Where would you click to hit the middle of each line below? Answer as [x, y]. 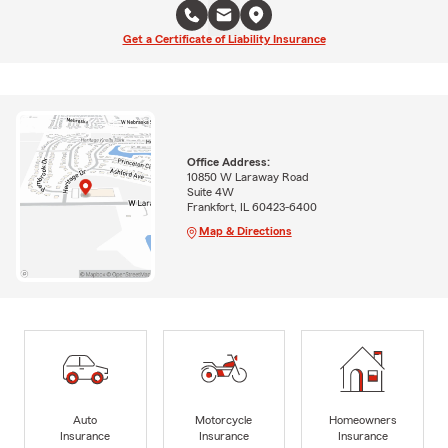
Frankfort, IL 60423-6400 [251, 207]
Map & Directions [245, 231]
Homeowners [362, 419]
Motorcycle [224, 419]
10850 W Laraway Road [247, 177]
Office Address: [228, 162]
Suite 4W [210, 192]
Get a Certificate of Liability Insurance [224, 38]
